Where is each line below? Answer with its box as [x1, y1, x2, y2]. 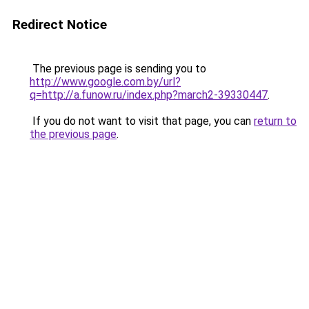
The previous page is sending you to [30, 62, 206, 75]
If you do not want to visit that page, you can [30, 114, 254, 128]
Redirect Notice [12, 17, 107, 32]
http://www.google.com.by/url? [30, 75, 181, 88]
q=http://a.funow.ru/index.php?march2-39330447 [30, 88, 268, 101]
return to [254, 114, 297, 128]
